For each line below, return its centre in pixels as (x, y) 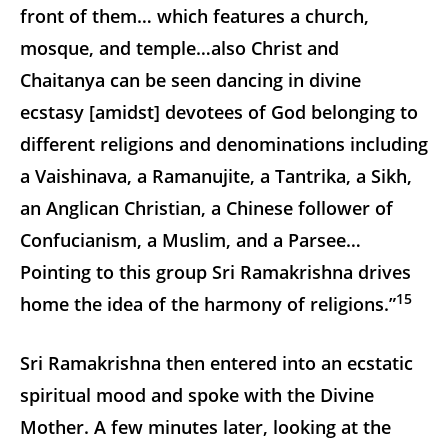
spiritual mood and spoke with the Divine (197, 394)
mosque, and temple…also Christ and (179, 47)
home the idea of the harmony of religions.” (208, 303)
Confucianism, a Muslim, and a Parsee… (190, 239)
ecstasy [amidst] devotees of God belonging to (219, 111)
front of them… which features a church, (194, 15)
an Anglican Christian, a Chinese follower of (206, 207)
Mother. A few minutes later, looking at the (205, 426)
